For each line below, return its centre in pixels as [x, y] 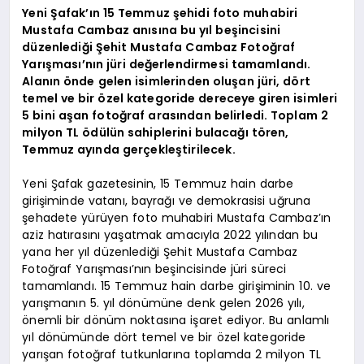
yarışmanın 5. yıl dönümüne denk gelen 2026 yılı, [163, 303]
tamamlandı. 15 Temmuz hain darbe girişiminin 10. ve [177, 286]
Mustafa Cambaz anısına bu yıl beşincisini [152, 30]
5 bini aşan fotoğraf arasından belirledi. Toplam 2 [175, 116]
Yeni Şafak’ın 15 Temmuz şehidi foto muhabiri [160, 13]
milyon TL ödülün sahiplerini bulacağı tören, [156, 133]
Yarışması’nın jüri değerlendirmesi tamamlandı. [167, 65]
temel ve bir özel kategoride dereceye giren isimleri [180, 99]
